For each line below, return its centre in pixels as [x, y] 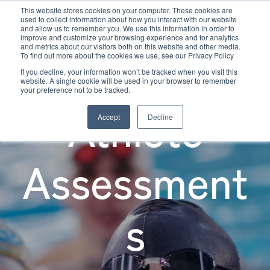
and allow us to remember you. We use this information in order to [127, 28]
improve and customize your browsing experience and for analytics [130, 37]
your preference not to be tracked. [75, 89]
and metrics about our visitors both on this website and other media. [130, 46]
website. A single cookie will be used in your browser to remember [128, 80]
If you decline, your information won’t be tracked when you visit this [129, 71]
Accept [108, 117]
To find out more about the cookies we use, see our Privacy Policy [127, 55]
